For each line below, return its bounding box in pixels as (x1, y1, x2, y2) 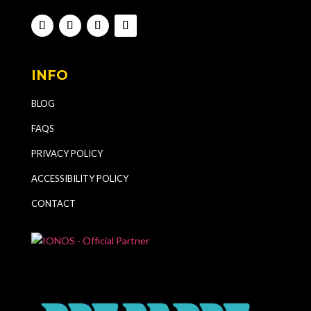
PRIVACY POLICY (31, 148, 103, 160)
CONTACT (31, 198, 76, 210)
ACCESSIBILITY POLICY (31, 173, 128, 185)
